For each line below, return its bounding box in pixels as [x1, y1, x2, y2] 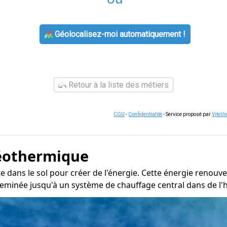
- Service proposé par [162, 111, 212, 117]
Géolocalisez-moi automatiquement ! [52, 29, 185, 39]
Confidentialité [128, 111, 163, 117]
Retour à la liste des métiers [66, 80, 169, 90]
